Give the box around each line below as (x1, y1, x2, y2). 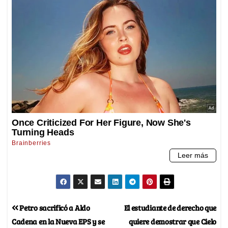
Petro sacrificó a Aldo (18, 202, 90, 213)
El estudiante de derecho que (124, 202, 216, 213)
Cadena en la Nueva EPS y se (12, 215, 105, 226)
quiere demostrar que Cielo (128, 215, 216, 226)
